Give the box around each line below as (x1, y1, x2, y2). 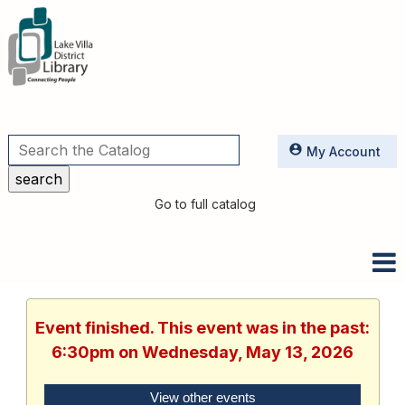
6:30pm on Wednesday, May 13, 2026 (52, 343, 353, 363)
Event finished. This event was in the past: (35, 318, 370, 338)
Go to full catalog (155, 195, 257, 212)
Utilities (7, 118, 151, 165)
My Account (306, 143, 381, 159)
